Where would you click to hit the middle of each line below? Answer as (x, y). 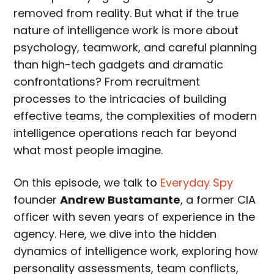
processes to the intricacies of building (120, 99)
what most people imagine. (88, 150)
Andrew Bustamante (120, 200)
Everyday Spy (197, 183)
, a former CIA (218, 200)
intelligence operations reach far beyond (125, 133)
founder (37, 200)
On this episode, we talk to (87, 183)
